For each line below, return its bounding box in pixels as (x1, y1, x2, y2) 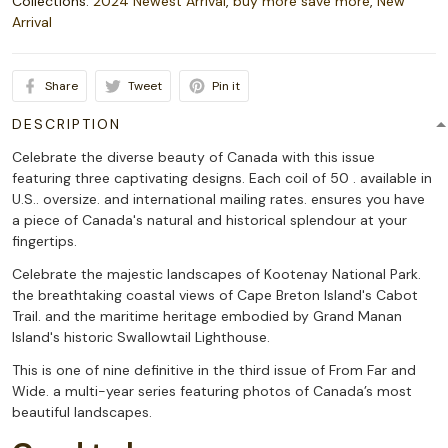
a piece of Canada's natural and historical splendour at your (12, 211, 407, 230)
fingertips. (12, 232, 77, 251)
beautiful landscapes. (12, 403, 152, 422)
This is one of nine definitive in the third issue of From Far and (12, 361, 416, 380)
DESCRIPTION (12, 115, 121, 134)
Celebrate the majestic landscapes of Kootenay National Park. (12, 265, 421, 284)
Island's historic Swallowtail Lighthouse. (12, 328, 270, 347)
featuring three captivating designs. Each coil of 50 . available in (12, 169, 432, 188)
